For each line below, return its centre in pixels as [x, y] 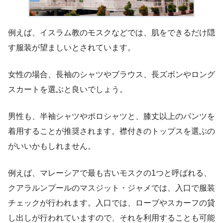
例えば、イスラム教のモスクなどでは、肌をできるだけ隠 [111, 32]
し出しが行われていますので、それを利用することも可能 [111, 218]
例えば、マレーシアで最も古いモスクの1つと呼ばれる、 [110, 173]
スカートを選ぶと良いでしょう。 [68, 89]
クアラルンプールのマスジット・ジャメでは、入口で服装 [111, 188]
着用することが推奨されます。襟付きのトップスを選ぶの [111, 131]
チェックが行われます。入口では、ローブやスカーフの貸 [111, 203]
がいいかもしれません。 [52, 146]
